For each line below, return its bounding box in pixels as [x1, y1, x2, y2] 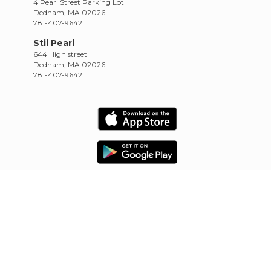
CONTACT [113, 253, 158, 263]
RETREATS [131, 241, 180, 251]
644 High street [33, 49, 87, 59]
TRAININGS [192, 241, 243, 251]
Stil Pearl [33, 37, 74, 48]
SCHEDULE [69, 241, 119, 251]
